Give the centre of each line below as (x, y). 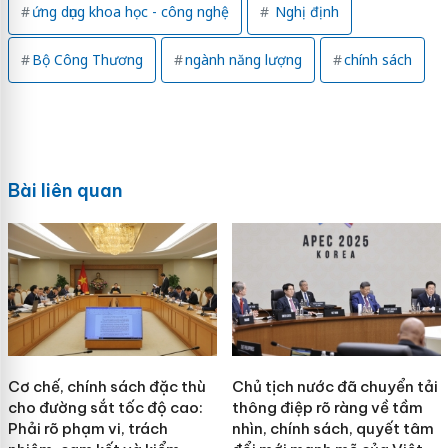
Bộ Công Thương (87, 60)
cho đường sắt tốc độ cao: (105, 408)
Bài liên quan (65, 191)
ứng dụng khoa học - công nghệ (130, 12)
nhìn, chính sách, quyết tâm (332, 429)
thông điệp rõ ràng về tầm (327, 408)
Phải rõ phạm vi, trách (87, 429)
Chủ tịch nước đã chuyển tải (334, 387)
